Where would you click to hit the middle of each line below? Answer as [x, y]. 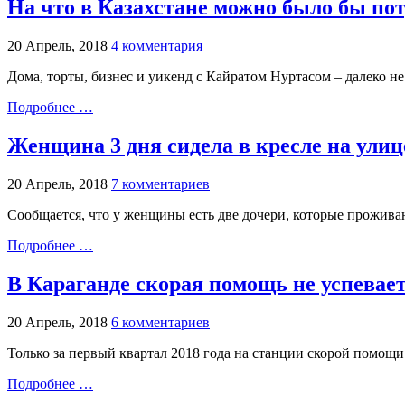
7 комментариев [160, 184]
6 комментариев [160, 322]
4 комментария [157, 46]
